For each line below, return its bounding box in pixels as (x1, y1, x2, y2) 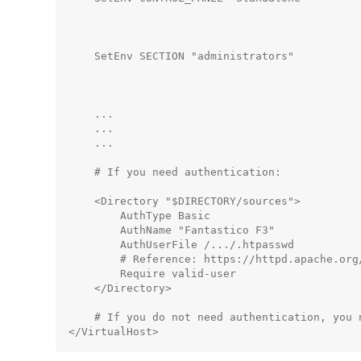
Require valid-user (68, 268, 236, 280)
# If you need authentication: (68, 166, 281, 178)
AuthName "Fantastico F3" (68, 224, 275, 236)
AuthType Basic (68, 210, 210, 222)
